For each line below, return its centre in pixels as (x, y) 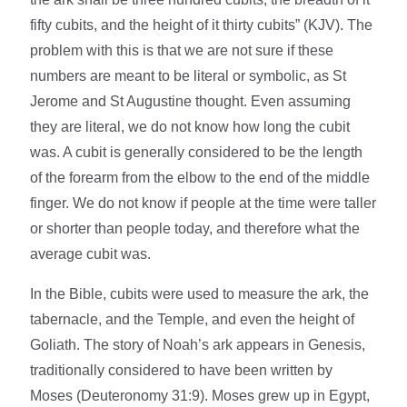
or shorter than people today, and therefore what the (195, 229)
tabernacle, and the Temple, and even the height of (193, 320)
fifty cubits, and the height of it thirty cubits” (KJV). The (202, 25)
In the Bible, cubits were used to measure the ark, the (200, 294)
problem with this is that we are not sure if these (182, 51)
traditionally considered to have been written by (182, 371)
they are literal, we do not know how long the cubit (190, 127)
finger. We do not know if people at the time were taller (203, 203)
